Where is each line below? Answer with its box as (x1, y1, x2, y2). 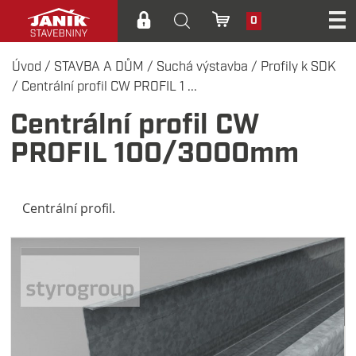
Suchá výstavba (157, 61, 249, 74)
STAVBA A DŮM (54, 61, 145, 74)
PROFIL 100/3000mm (10, 141, 300, 169)
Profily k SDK (261, 61, 336, 74)
